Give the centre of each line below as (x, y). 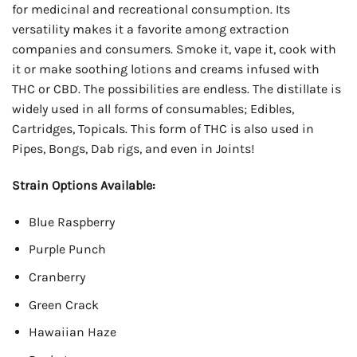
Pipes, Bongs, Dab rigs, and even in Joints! (133, 149)
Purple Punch (67, 249)
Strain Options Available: (84, 185)
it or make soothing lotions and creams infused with (166, 69)
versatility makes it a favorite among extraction (151, 29)
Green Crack (63, 304)
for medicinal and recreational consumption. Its (151, 10)
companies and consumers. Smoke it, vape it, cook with (174, 49)
